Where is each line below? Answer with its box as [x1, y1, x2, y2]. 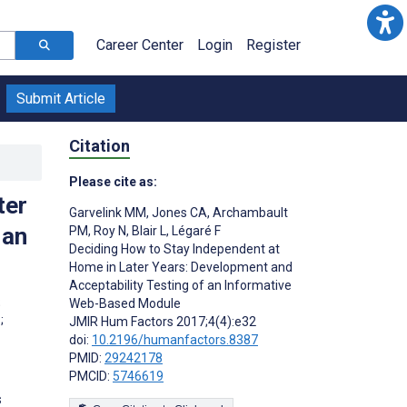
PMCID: [69, 368, 113, 383]
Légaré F [169, 223, 221, 238]
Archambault [210, 204, 288, 220]
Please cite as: [69, 174, 157, 189]
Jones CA [149, 204, 207, 220]
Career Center [96, 36, 184, 54]
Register [246, 36, 301, 54]
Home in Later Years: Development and [69, 259, 293, 274]
